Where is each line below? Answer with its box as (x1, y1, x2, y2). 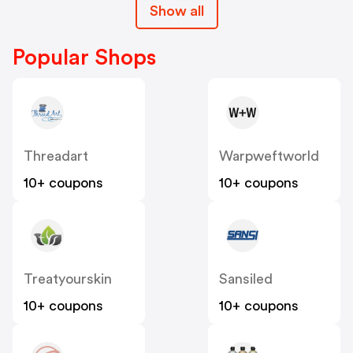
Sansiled (219, 272, 273, 287)
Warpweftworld (219, 149, 319, 164)
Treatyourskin (24, 272, 112, 287)
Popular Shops (13, 46, 156, 69)
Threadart (24, 149, 88, 164)
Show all (149, 4, 204, 19)
